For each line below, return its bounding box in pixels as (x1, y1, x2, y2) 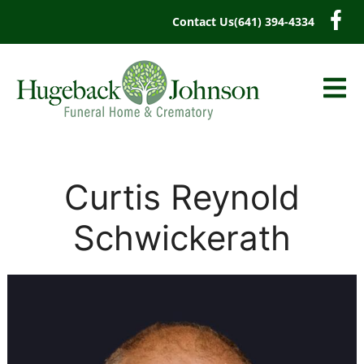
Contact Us (172, 14, 234, 29)
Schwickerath (73, 217, 291, 258)
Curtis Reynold (64, 176, 300, 218)
